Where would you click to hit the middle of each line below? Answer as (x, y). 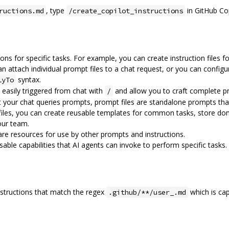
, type (56, 10)
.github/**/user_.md (147, 192)
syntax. (28, 79)
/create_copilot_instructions (126, 10)
